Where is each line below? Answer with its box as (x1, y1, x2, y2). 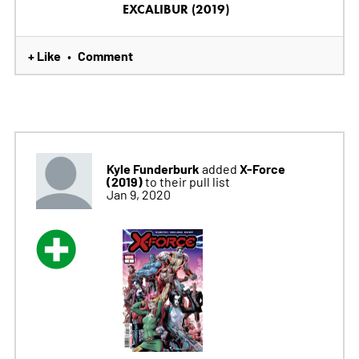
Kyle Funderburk (106, 159, 200, 177)
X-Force (239, 159, 285, 177)
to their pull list (144, 172, 230, 189)
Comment (77, 46, 133, 64)
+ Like (27, 46, 61, 64)
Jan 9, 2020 (106, 185, 171, 202)
